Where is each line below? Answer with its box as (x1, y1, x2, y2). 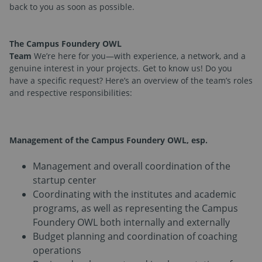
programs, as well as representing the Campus (33, 201, 238, 215)
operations (33, 243, 81, 257)
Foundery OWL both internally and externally (33, 215, 230, 229)
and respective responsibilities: (9, 87, 132, 98)
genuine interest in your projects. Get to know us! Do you (9, 62, 232, 74)
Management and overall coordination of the (33, 159, 230, 173)
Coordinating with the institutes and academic (33, 187, 236, 201)
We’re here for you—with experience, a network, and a (32, 50, 246, 61)
